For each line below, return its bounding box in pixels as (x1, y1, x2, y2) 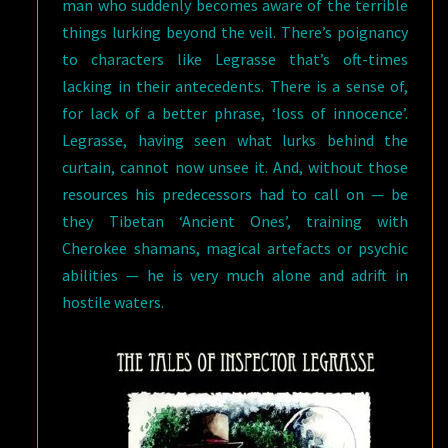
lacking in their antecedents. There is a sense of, (62, 75, 408, 96)
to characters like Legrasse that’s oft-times (62, 48, 408, 69)
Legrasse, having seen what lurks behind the (62, 129, 408, 150)
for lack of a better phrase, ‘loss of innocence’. (62, 102, 408, 123)
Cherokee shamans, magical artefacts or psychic (62, 237, 408, 258)
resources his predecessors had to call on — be (62, 183, 408, 204)
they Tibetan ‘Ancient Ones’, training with (62, 210, 408, 231)
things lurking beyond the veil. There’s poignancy (62, 21, 408, 42)
